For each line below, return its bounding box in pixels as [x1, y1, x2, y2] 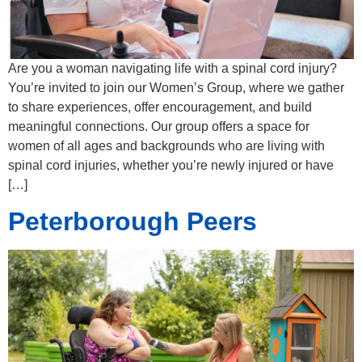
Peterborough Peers [8, 207, 257, 237]
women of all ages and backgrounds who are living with [8, 139, 325, 154]
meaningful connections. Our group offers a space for [8, 120, 309, 134]
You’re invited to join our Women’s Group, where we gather [8, 81, 344, 95]
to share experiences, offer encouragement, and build [8, 100, 312, 115]
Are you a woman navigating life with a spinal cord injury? [8, 61, 337, 76]
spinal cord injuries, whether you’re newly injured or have [8, 158, 334, 173]
